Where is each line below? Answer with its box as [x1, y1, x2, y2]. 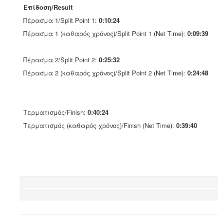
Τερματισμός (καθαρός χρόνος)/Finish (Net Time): [23, 121, 176, 130]
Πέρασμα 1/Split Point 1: [23, 16, 99, 25]
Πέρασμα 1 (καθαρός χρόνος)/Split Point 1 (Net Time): [23, 29, 187, 38]
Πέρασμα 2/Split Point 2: [23, 55, 99, 64]
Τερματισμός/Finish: [23, 108, 88, 117]
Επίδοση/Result [23, 2, 73, 12]
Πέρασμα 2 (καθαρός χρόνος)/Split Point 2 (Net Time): [23, 68, 187, 77]
